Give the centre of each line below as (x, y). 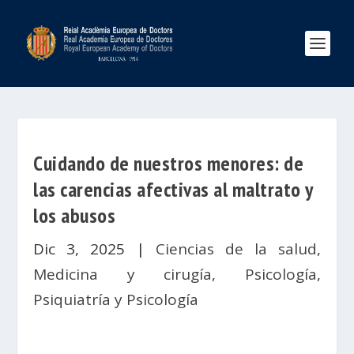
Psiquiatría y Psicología (116, 299)
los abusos (75, 215)
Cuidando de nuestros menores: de (169, 163)
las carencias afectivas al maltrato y (173, 189)
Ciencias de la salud (236, 249)
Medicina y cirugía (123, 274)
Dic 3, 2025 (79, 249)
